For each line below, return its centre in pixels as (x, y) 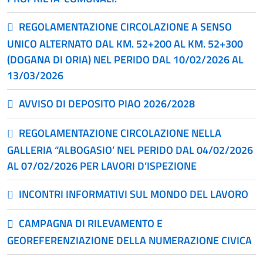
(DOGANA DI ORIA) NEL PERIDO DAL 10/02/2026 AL (125, 60)
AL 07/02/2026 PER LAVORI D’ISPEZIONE (102, 166)
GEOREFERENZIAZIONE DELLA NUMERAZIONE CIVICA (129, 240)
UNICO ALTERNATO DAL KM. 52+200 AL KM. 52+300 (125, 44)
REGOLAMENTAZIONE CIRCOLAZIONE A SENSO (125, 27)
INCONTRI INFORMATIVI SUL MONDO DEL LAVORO (134, 194)
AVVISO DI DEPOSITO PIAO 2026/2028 (107, 104)
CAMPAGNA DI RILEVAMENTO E (91, 223)
